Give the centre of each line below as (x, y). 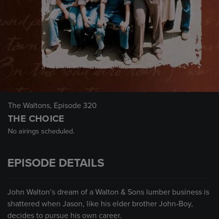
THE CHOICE (36, 119)
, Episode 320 (73, 106)
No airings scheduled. (41, 131)
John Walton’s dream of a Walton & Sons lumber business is (108, 192)
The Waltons (29, 106)
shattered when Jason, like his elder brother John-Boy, (100, 204)
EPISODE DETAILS (56, 163)
